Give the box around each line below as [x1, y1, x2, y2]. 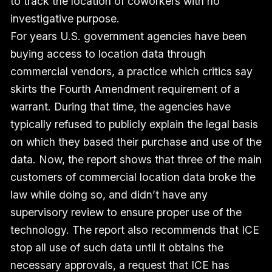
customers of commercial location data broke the [10, 171, 256, 184]
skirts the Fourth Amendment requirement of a [10, 83, 240, 96]
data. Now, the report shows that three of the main [10, 153, 262, 166]
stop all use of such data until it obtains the [10, 241, 223, 254]
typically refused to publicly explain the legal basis [10, 118, 258, 131]
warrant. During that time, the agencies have [10, 100, 231, 114]
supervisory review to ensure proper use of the [10, 206, 242, 219]
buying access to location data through [10, 47, 206, 61]
